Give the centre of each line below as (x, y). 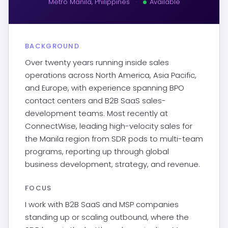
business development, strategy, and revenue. (112, 164)
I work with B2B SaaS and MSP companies (102, 204)
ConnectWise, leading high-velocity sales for (109, 126)
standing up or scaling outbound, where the (107, 217)
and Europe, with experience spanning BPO (105, 88)
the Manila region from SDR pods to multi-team (114, 139)
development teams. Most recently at (96, 113)
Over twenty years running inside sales (97, 62)
